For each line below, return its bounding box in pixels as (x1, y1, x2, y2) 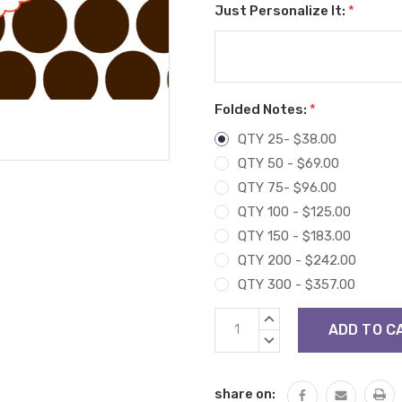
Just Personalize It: (214, 2, 348, 19)
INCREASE (269, 310, 315, 322)
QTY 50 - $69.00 (237, 154, 339, 171)
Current (214, 309, 267, 326)
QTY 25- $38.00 (237, 130, 336, 147)
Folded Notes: (214, 100, 310, 118)
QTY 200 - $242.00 (237, 251, 356, 268)
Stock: (214, 328, 258, 345)
